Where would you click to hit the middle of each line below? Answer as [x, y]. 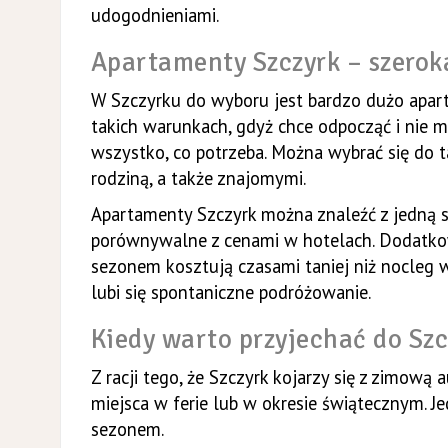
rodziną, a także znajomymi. [198, 177]
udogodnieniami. [154, 14]
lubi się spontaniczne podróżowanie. [230, 291]
